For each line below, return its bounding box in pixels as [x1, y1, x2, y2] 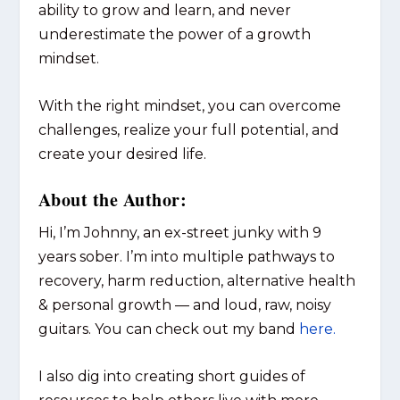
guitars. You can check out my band [37, 321, 299, 338]
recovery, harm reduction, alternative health [37, 272, 355, 290]
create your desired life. [37, 145, 206, 162]
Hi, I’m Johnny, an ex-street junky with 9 [37, 224, 321, 242]
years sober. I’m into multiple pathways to [37, 248, 335, 266]
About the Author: [37, 187, 187, 213]
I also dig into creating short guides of [37, 367, 305, 385]
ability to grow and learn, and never [37, 2, 291, 20]
